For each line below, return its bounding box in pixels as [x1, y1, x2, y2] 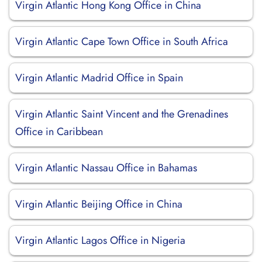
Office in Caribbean [15, 124, 103, 139]
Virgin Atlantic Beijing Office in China [15, 196, 182, 212]
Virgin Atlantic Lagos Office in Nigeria [15, 233, 185, 248]
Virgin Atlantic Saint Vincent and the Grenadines [15, 106, 228, 122]
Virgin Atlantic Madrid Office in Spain [15, 70, 183, 85]
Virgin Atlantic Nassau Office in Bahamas [15, 160, 197, 175]
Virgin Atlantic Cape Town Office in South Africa [15, 34, 228, 49]
